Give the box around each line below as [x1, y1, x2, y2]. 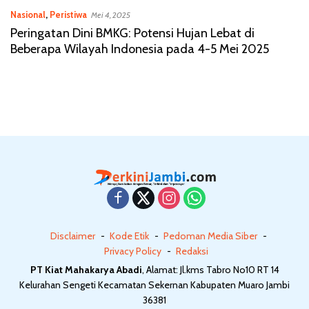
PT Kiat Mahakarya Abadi [30, 263, 142, 277]
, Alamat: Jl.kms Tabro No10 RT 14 [141, 263, 279, 277]
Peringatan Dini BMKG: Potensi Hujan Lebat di [10, 26, 255, 41]
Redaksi [175, 245, 208, 258]
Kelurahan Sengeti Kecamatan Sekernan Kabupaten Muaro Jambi [19, 279, 290, 292]
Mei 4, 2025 [91, 10, 130, 20]
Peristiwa [50, 9, 87, 20]
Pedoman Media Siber [163, 230, 257, 243]
